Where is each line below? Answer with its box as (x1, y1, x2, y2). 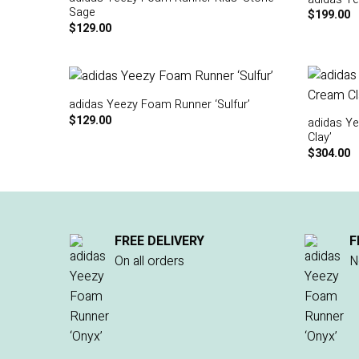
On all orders (115, 251, 184, 271)
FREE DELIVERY (115, 231, 204, 251)
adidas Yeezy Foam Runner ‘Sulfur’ (68, 96, 250, 114)
